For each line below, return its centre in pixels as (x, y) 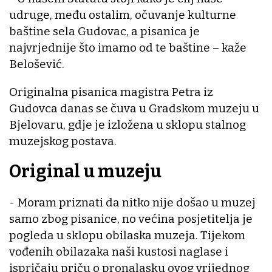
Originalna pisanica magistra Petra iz (111, 92)
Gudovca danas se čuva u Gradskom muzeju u (134, 108)
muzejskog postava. (63, 141)
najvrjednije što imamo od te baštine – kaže (128, 47)
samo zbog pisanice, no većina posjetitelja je (131, 219)
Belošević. (37, 64)
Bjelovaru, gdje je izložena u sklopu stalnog (127, 124)
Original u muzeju (85, 172)
